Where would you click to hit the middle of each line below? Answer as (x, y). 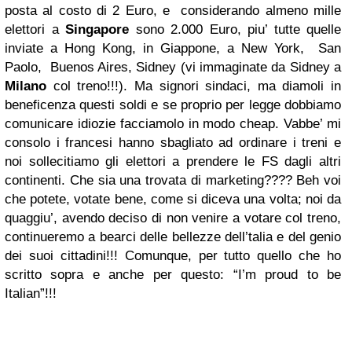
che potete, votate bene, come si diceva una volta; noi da (173, 199)
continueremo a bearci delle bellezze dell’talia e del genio (173, 236)
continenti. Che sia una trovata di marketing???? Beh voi (173, 180)
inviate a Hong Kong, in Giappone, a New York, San (173, 48)
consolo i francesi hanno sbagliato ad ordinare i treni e (173, 142)
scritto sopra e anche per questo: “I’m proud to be (173, 274)
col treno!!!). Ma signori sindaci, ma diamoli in (194, 86)
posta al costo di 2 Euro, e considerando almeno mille (173, 10)
